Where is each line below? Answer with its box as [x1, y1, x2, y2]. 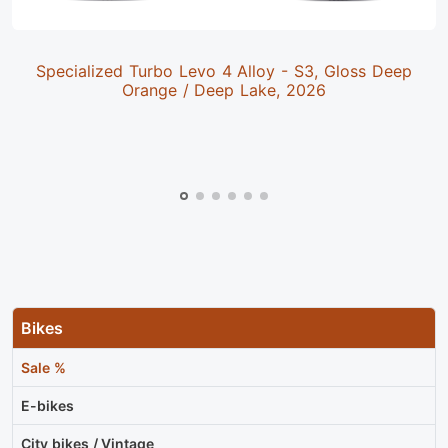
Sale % [21, 359, 66, 377]
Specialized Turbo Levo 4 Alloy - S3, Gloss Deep [36, 61, 412, 82]
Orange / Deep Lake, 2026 [121, 80, 327, 101]
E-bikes [21, 397, 74, 415]
